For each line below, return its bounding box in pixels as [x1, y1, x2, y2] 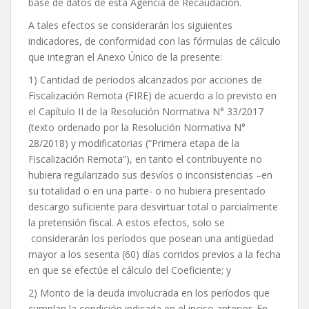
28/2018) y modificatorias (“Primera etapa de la [28, 137, 239, 150]
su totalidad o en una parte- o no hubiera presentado [28, 184, 266, 198]
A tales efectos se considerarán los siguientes [28, 19, 232, 32]
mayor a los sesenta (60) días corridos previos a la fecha [28, 248, 281, 261]
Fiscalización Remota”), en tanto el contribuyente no [28, 152, 262, 166]
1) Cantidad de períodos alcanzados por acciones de [28, 73, 262, 87]
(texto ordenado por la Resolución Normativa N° [28, 121, 246, 134]
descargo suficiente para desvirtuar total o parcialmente [28, 200, 278, 214]
